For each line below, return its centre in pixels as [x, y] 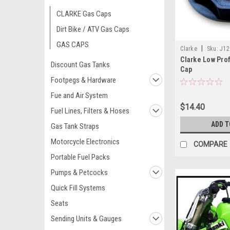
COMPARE [211, 144]
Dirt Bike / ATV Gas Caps [93, 29]
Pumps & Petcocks [79, 172]
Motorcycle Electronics [85, 142]
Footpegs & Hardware [83, 80]
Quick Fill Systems [78, 188]
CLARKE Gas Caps [84, 14]
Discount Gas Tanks [80, 65]
